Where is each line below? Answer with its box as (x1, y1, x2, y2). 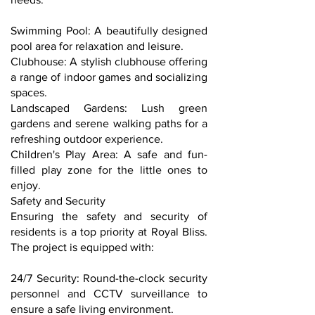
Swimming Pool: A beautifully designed (11, 25, 207, 37)
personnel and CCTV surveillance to (11, 288, 207, 300)
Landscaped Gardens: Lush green (11, 102, 207, 114)
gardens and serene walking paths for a (11, 117, 207, 129)
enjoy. (11, 179, 41, 191)
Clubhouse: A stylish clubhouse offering (11, 56, 207, 67)
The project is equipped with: (11, 241, 154, 253)
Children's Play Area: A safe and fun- (11, 148, 207, 160)
